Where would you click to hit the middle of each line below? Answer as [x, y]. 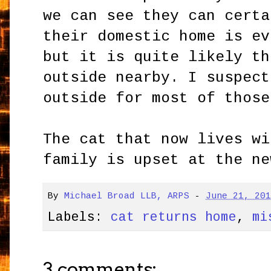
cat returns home [174, 217]
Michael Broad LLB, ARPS [127, 196]
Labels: [80, 217]
